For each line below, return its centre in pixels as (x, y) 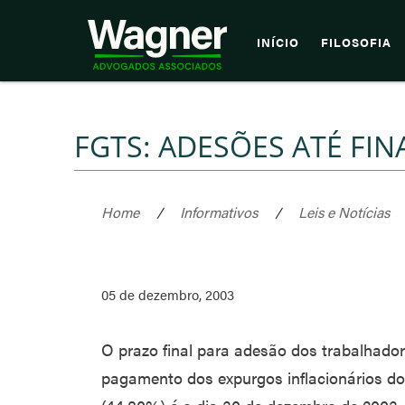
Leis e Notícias (344, 212)
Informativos (219, 212)
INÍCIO (278, 42)
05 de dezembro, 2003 (168, 294)
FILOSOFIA (356, 42)
